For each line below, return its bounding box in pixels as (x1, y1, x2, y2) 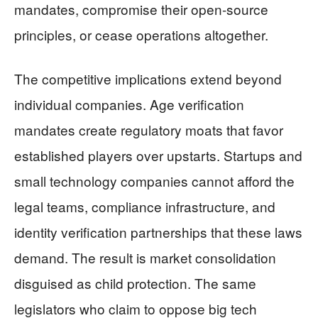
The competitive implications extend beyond (14, 69, 282, 89)
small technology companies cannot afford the (14, 171, 295, 191)
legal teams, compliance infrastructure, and (14, 197, 275, 216)
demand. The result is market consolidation (14, 248, 276, 268)
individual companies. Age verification (14, 94, 244, 114)
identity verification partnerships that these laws (14, 222, 302, 242)
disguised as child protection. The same (14, 273, 256, 293)
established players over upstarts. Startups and (14, 146, 302, 165)
